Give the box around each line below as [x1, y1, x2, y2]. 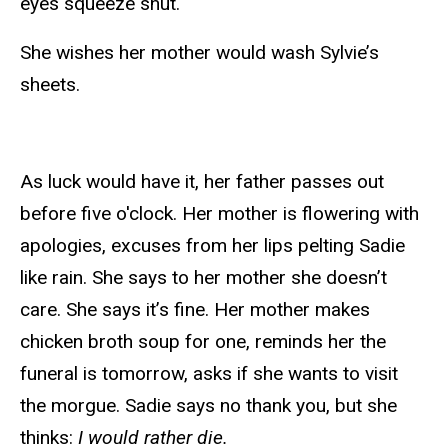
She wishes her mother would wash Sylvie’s [20, 40, 379, 64]
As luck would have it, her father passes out [20, 170, 384, 194]
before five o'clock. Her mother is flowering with [20, 202, 419, 226]
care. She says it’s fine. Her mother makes [20, 298, 370, 322]
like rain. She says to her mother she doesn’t [20, 266, 387, 290]
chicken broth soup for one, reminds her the [20, 330, 386, 354]
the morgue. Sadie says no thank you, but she [20, 394, 397, 418]
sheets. [20, 72, 80, 96]
